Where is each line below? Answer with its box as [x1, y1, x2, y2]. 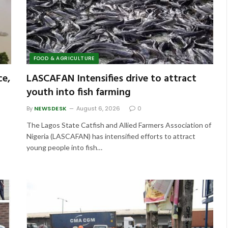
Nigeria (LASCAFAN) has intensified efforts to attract [26, 131, 195, 140]
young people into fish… [26, 142, 102, 152]
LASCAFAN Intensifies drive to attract [26, 70, 196, 87]
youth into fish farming [26, 84, 131, 101]
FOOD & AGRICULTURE [33, 54, 95, 62]
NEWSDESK [34, 104, 67, 112]
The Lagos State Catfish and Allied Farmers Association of [26, 120, 211, 129]
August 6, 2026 [76, 104, 120, 112]
